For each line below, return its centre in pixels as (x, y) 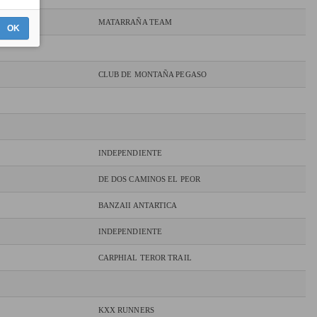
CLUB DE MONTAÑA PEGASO (152, 75)
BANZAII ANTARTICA (138, 206)
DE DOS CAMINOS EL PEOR (149, 179)
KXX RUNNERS (126, 310)
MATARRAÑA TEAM (135, 22)
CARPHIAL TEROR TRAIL (145, 258)
